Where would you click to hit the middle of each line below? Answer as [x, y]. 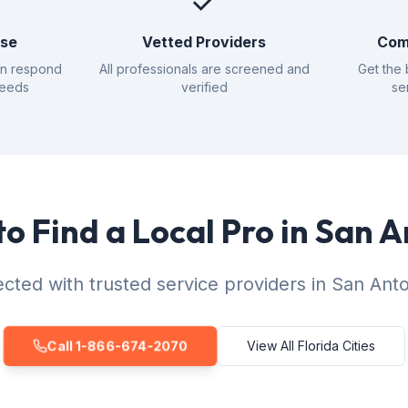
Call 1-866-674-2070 [117, 346]
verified [204, 87]
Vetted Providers [204, 42]
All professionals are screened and [204, 69]
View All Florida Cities [311, 346]
